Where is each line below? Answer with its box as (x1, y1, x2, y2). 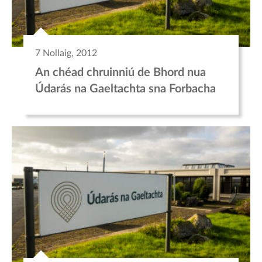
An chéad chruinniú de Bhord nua (35, 67, 206, 79)
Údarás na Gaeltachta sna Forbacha (35, 83, 216, 95)
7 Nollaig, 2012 (35, 49, 97, 58)
